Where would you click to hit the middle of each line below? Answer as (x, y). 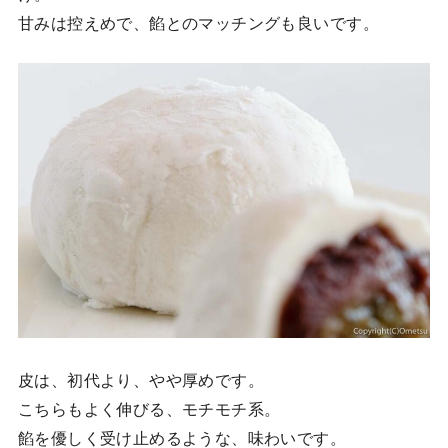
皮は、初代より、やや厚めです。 (141, 378)
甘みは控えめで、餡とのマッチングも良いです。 (198, 21)
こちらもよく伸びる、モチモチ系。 (149, 407)
